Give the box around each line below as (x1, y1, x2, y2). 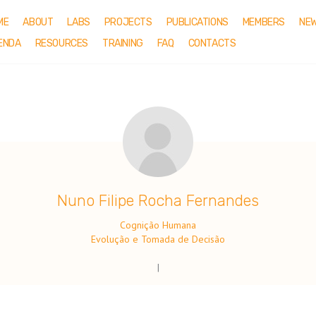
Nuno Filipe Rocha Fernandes (57, 191, 259, 210)
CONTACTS (188, 37, 236, 49)
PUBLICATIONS (166, 16, 229, 29)
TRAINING (102, 37, 143, 49)
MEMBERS (242, 16, 286, 29)
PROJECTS (104, 16, 152, 29)
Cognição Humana (120, 219, 196, 231)
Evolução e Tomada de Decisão (91, 233, 225, 245)
